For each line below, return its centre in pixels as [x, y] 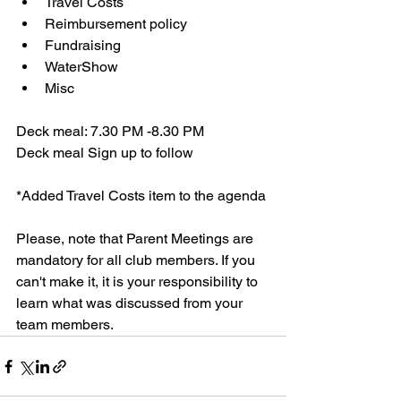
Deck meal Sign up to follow [105, 153]
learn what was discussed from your [131, 303]
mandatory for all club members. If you [137, 260]
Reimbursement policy [116, 24]
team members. [66, 324]
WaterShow [83, 67]
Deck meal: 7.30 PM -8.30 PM [110, 131]
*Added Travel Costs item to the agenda [141, 196]
